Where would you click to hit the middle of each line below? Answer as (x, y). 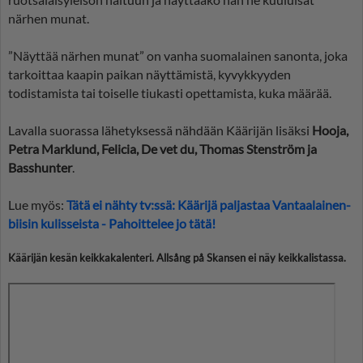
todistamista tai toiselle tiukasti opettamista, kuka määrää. (170, 93)
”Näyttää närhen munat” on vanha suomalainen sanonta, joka (178, 56)
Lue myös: (37, 205)
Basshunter (40, 168)
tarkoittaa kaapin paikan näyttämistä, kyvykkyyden (149, 75)
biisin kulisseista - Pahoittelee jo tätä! (112, 224)
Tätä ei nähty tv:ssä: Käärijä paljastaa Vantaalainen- (209, 205)
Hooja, (330, 130)
